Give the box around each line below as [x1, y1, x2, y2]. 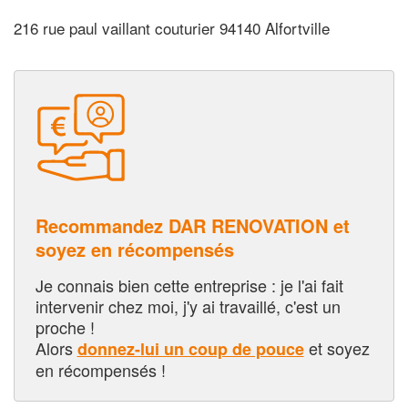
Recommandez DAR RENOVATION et [35, 211, 350, 239]
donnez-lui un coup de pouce [76, 336, 304, 361]
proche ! [35, 314, 95, 339]
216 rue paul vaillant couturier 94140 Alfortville [14, 16, 330, 40]
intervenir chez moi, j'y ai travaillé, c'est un [35, 293, 341, 318]
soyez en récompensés [35, 235, 234, 262]
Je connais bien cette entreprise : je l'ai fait [35, 272, 343, 297]
